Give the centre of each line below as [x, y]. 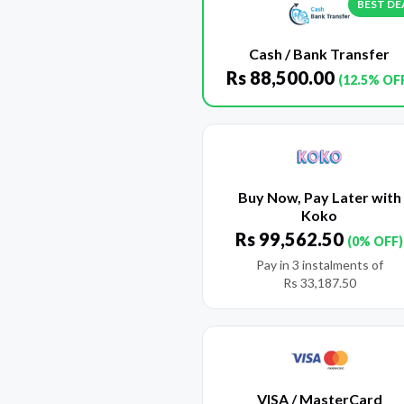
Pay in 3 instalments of [319, 265]
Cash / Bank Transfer [319, 54]
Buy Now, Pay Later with [319, 197]
